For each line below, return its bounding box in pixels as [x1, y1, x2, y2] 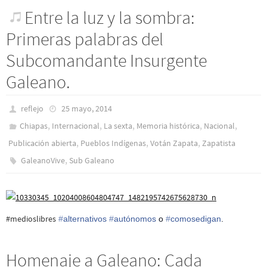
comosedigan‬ [170, 213, 221, 223]
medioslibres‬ [10, 213, 56, 224]
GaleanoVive [21, 154, 66, 166]
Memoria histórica [136, 120, 200, 131]
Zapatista [202, 137, 235, 148]
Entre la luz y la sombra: [24, 5, 195, 29]
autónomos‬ [114, 213, 156, 223]
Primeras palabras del [6, 27, 163, 50]
